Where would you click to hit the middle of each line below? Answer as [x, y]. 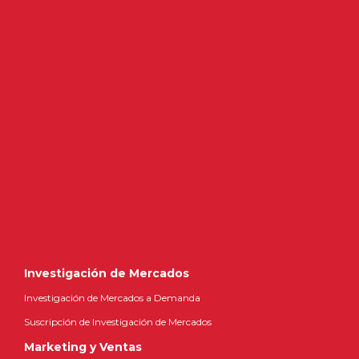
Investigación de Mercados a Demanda [112, 298]
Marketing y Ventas [83, 347]
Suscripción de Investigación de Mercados [118, 322]
